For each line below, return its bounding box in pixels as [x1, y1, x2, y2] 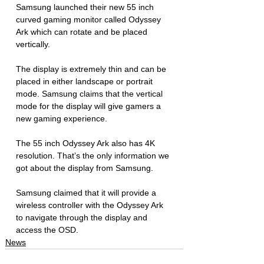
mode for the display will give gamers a [16, 101, 163, 111]
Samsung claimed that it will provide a [16, 187, 159, 197]
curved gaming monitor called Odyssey [16, 14, 163, 24]
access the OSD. [16, 225, 81, 235]
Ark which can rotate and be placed [16, 27, 150, 37]
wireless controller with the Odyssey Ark [16, 200, 166, 210]
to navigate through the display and [16, 212, 150, 222]
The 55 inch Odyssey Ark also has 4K [16, 138, 157, 148]
